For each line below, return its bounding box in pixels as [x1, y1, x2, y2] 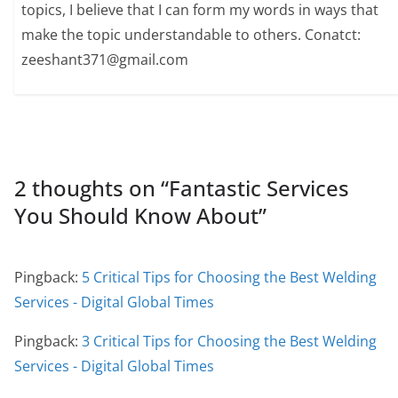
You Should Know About [14, 200, 259, 230]
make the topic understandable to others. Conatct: [21, 25, 362, 45]
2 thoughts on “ [14, 172, 169, 203]
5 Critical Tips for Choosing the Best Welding [82, 267, 377, 287]
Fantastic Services [169, 172, 349, 203]
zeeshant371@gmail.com [21, 50, 189, 70]
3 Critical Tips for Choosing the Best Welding [82, 330, 377, 351]
